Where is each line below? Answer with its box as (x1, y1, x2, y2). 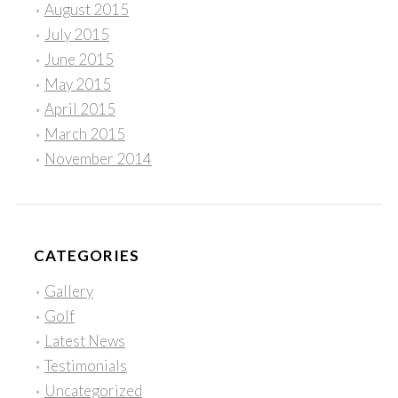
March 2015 (44, 124, 125, 144)
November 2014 (44, 149, 152, 169)
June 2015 (44, 50, 114, 69)
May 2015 (44, 75, 111, 94)
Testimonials (44, 356, 127, 376)
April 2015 (44, 99, 115, 119)
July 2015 (44, 25, 109, 44)
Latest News (44, 331, 125, 351)
